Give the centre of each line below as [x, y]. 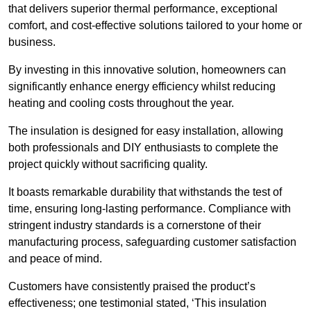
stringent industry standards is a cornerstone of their [135, 226]
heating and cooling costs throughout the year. [121, 103]
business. [32, 42]
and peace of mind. [55, 259]
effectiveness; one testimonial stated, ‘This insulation [137, 303]
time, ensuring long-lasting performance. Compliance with [150, 209]
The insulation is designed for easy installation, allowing [146, 131]
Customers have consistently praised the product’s [132, 287]
